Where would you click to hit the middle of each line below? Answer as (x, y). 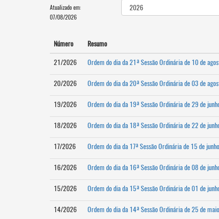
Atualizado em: (65, 7)
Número (64, 44)
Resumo (97, 44)
